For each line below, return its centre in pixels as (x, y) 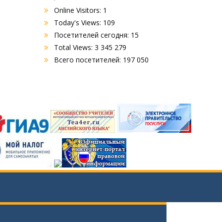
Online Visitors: (78, 10)
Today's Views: (78, 23)
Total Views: (74, 48)
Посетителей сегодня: (92, 35)
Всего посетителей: (88, 60)
